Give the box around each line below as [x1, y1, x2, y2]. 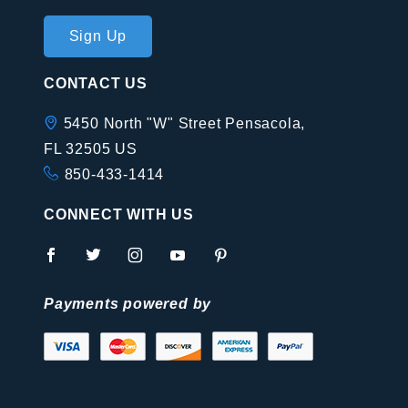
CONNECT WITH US [44, 207, 194, 222]
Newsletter [43, 45, 119, 61]
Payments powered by [44, 296, 212, 311]
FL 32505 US [44, 141, 138, 157]
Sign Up [68, 28, 127, 45]
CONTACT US [44, 76, 148, 91]
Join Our [43, 19, 104, 36]
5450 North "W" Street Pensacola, [58, 116, 306, 131]
